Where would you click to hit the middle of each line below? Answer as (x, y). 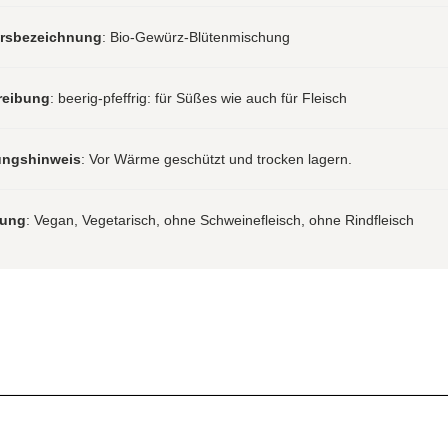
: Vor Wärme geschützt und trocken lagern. (216, 158)
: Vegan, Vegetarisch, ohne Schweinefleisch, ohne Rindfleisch (219, 219)
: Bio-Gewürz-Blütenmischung (195, 36)
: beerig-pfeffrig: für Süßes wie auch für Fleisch (198, 97)
